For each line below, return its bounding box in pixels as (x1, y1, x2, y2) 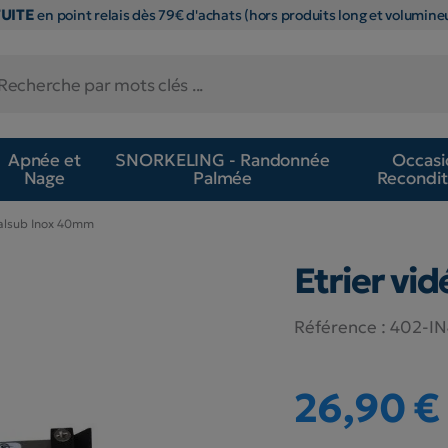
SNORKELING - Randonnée (115, 149, 330, 172)
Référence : (293, 315, 386, 338)
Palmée (192, 167, 253, 190)
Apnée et (7, 149, 81, 172)
